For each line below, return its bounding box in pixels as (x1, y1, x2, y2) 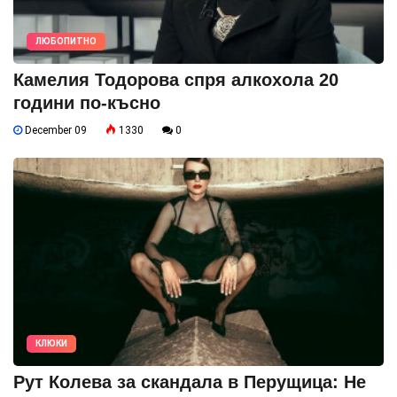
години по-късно (13, 92, 160, 113)
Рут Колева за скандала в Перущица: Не (13, 371, 366, 392)
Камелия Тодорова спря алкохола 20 (13, 69, 339, 90)
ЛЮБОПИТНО (35, 35, 97, 46)
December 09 (22, 123, 87, 136)
